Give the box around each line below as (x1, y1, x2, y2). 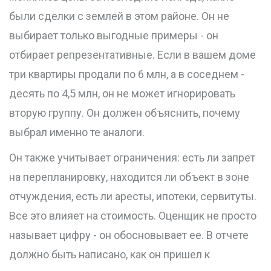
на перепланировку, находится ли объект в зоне (9, 171, 249, 184)
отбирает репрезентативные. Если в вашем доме (9, 48, 256, 62)
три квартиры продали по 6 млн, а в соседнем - (9, 68, 244, 81)
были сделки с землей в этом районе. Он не (9, 10, 229, 23)
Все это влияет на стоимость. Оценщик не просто (9, 209, 256, 223)
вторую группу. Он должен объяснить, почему (9, 106, 240, 120)
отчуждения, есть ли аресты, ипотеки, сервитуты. (9, 190, 256, 203)
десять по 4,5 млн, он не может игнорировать (9, 87, 235, 100)
